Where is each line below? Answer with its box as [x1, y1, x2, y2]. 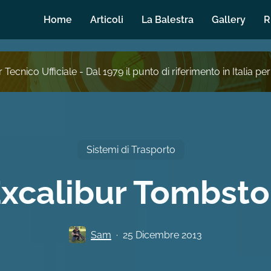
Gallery [212, 14, 246, 25]
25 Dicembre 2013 [123, 229, 202, 241]
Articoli [90, 14, 123, 25]
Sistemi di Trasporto [87, 143, 175, 155]
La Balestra [142, 14, 194, 25]
